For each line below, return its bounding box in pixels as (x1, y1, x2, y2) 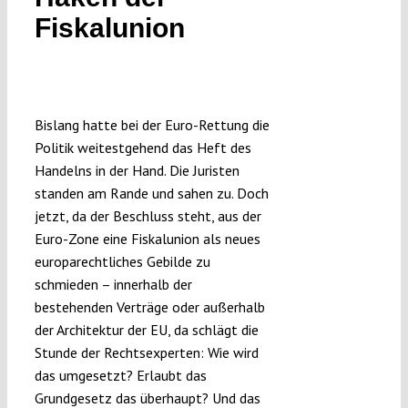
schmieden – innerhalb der (34, 275, 192, 294)
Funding (202, 71, 250, 90)
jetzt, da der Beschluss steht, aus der (34, 207, 261, 226)
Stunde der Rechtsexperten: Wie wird (34, 343, 259, 362)
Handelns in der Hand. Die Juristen (34, 161, 240, 180)
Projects (200, 131, 251, 150)
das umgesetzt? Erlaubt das (34, 366, 207, 385)
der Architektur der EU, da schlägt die (34, 321, 259, 340)
